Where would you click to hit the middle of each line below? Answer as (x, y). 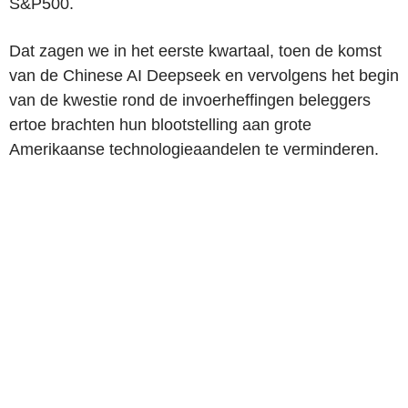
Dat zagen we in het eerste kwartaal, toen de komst (195, 51)
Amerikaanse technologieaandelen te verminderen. (194, 149)
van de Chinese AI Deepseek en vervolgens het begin (204, 75)
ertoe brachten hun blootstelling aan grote (160, 124)
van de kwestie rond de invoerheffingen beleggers (190, 100)
